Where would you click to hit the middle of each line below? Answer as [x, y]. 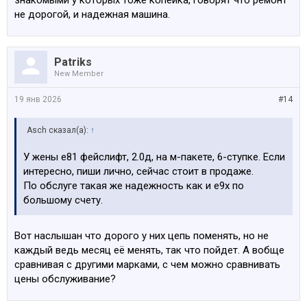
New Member [79, 74]
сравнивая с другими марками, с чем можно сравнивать [147, 265]
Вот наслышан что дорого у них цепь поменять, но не [142, 236]
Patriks [73, 62]
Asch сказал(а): [59, 130]
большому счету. [63, 200]
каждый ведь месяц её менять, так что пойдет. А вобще [149, 250]
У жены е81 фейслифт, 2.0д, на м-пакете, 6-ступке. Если [154, 157]
